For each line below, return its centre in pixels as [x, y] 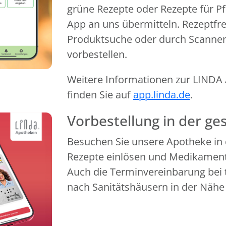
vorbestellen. [97, 54]
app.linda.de [161, 95]
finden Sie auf [100, 95]
